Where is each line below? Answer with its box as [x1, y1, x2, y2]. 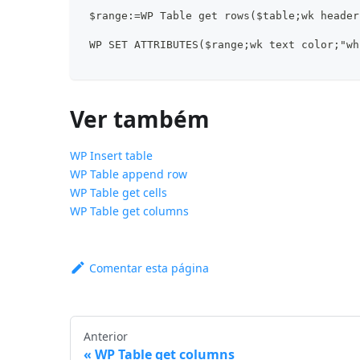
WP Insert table [70, 147, 153, 163]
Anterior [84, 328, 129, 344]
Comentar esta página [89, 260, 210, 276]
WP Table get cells [70, 184, 168, 200]
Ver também [70, 103, 211, 134]
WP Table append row [70, 166, 188, 182]
